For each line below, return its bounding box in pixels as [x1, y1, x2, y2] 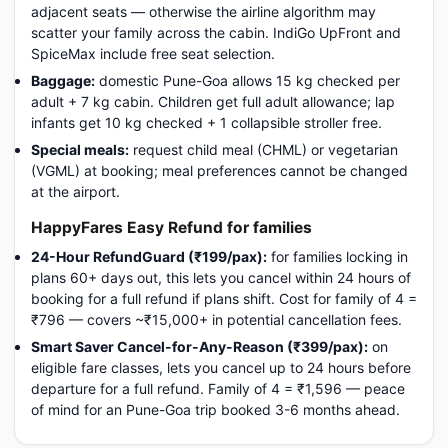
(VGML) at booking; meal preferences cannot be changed [31, 162, 408, 179]
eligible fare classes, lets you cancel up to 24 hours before [31, 359, 411, 376]
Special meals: [31, 141, 129, 158]
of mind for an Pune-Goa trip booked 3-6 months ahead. [31, 401, 400, 418]
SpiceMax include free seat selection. [31, 45, 275, 62]
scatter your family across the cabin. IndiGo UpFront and [31, 24, 401, 41]
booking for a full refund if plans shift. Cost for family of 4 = [31, 290, 417, 307]
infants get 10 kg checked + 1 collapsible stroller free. [31, 114, 382, 131]
